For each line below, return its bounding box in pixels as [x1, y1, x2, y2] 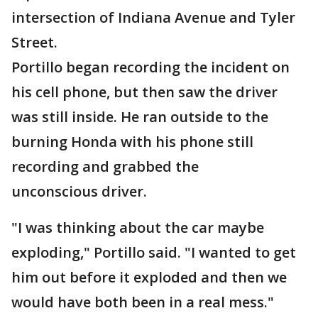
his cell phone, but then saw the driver [11, 82, 278, 102]
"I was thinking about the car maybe [11, 218, 264, 237]
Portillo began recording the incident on [11, 57, 290, 77]
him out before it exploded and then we [11, 268, 287, 287]
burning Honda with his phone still [11, 132, 253, 151]
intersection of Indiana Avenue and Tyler [11, 8, 295, 27]
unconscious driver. [11, 182, 154, 201]
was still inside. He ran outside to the [11, 107, 268, 126]
